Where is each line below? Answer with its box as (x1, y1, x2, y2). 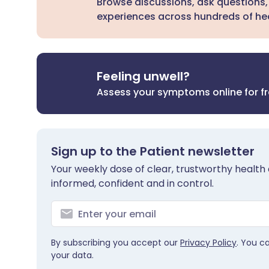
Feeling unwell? (97, 68, 190, 85)
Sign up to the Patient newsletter (51, 143, 255, 160)
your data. (51, 249, 94, 261)
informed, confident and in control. (51, 177, 214, 190)
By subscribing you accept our (51, 237, 180, 249)
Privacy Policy (180, 237, 237, 249)
